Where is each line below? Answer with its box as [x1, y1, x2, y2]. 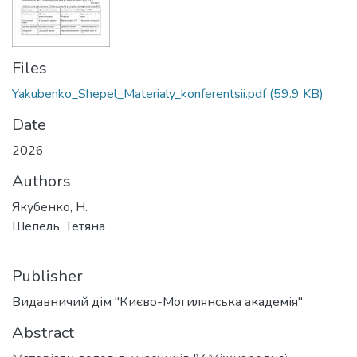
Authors [12, 171, 71, 192]
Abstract [12, 322, 74, 343]
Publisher [12, 265, 83, 287]
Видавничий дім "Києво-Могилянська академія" [12, 293, 303, 311]
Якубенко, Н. [12, 198, 88, 216]
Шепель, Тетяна [12, 218, 105, 235]
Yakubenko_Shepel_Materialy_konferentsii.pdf [12, 85, 266, 103]
